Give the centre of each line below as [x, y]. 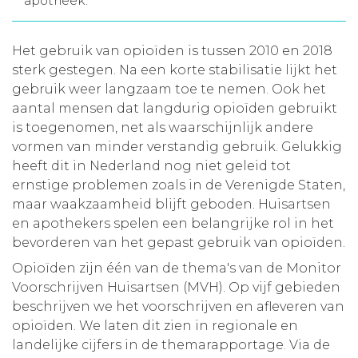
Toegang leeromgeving [179, 119]
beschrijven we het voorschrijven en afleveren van [178, 306]
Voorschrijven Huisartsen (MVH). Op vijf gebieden [176, 287]
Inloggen [179, 71]
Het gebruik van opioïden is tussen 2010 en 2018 [172, 51]
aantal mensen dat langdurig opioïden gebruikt [175, 108]
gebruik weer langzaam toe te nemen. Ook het [169, 89]
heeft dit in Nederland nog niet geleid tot [151, 166]
